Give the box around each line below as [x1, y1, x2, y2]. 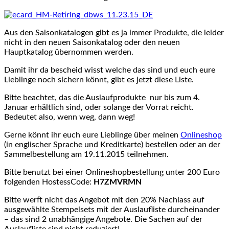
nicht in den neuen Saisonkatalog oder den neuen [4, 38, 180, 47]
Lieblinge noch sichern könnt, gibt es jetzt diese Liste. [4, 76, 194, 84]
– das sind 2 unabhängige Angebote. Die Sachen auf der [4, 215, 202, 224]
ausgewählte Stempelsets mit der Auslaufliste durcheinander [4, 205, 220, 214]
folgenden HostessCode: [4, 178, 94, 187]
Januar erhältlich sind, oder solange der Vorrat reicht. [4, 103, 194, 112]
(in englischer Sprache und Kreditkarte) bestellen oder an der [4, 141, 220, 149]
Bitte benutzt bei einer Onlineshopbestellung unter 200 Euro [4, 168, 220, 177]
